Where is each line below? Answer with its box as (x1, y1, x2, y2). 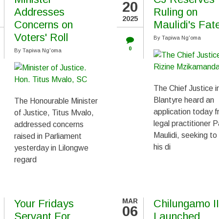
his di (153, 143, 171, 151)
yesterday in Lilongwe (14, 144, 88, 152)
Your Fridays (14, 197, 74, 210)
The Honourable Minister (14, 97, 98, 105)
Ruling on (153, 6, 197, 18)
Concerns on (14, 19, 73, 31)
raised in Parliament (14, 132, 82, 140)
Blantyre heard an (153, 96, 214, 104)
